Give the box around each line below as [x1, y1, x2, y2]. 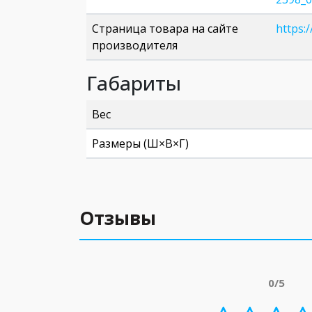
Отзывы [79, 205, 156, 231]
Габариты [86, 70, 181, 96]
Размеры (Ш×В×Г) [92, 136, 189, 151]
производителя [92, 38, 178, 53]
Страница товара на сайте [92, 21, 238, 36]
